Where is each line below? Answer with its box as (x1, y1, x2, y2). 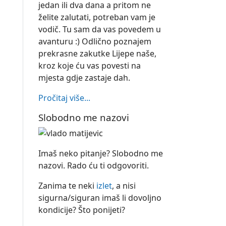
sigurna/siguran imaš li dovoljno (38, 192, 161, 203)
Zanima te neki (38, 180, 96, 191)
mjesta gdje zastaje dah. (38, 72, 130, 83)
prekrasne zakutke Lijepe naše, (38, 48, 156, 59)
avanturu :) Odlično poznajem (38, 36, 151, 47)
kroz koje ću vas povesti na (38, 60, 141, 71)
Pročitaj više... (38, 92, 90, 103)
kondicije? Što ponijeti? (38, 204, 125, 215)
